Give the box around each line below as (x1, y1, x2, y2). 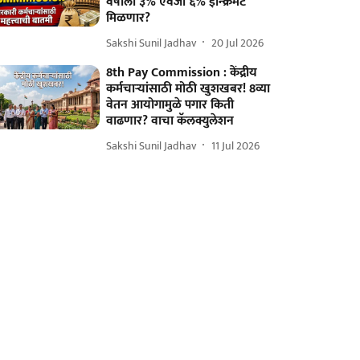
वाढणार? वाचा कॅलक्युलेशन (106, 110, 235, 132)
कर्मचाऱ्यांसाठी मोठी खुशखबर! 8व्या (106, 78, 271, 100)
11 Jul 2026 (211, 136, 260, 155)
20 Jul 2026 (211, 33, 264, 52)
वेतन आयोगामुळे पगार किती (106, 94, 235, 116)
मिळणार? (106, 7, 151, 29)
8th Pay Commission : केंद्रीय (106, 62, 258, 84)
